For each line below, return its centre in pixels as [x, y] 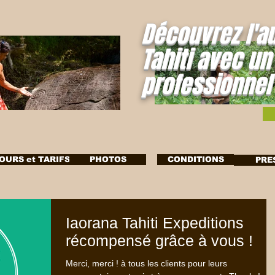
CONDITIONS [196, 159]
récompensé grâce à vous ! [159, 241]
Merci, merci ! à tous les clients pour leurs [146, 263]
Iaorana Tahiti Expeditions [155, 223]
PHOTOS [108, 159]
